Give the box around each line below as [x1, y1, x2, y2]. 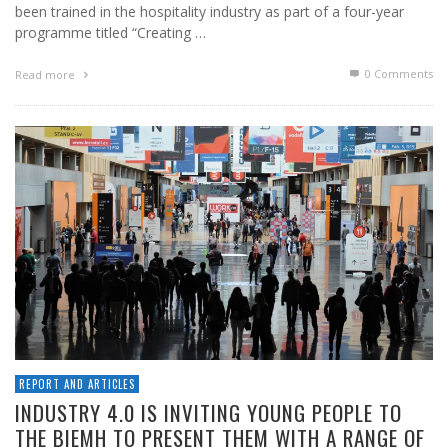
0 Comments [362, 66, 433, 82]
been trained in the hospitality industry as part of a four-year [15, 2, 404, 22]
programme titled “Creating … [15, 23, 206, 43]
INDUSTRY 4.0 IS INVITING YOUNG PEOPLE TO [15, 397, 402, 429]
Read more [15, 67, 78, 83]
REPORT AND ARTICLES [19, 376, 135, 393]
